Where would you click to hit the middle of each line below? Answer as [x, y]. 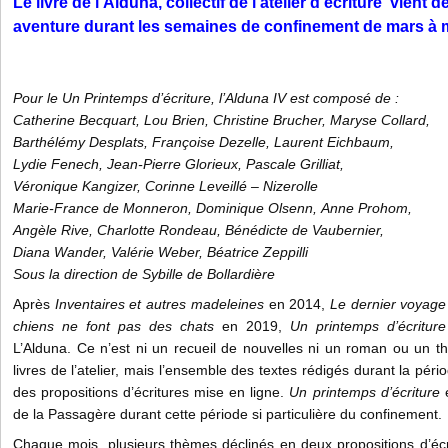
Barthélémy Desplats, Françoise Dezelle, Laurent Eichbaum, [203, 142]
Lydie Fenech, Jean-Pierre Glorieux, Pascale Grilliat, [180, 164]
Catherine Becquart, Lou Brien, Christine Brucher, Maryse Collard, [223, 120]
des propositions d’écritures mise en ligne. [151, 392]
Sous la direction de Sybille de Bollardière [144, 274]
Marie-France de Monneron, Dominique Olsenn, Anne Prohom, [212, 208]
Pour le [37, 98]
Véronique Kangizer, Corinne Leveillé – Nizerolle [165, 186]
